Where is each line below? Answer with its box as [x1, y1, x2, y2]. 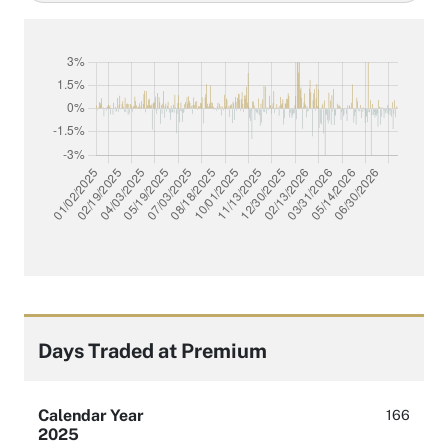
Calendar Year [38, 405, 144, 425]
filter [24, 11, 60, 31]
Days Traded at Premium [38, 338, 267, 362]
